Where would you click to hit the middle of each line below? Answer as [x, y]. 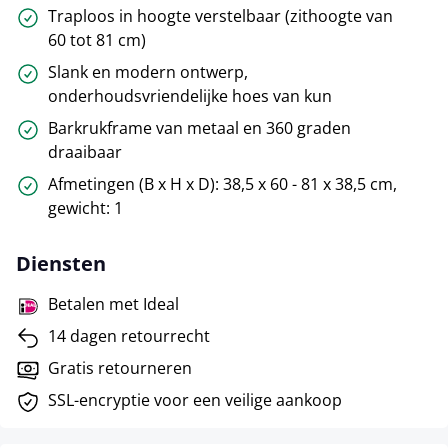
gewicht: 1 [85, 207]
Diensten [61, 263]
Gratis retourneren [120, 367]
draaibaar [85, 151]
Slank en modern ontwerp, [148, 71]
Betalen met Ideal [113, 303]
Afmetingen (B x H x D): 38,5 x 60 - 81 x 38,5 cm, [222, 183]
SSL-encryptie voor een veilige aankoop [195, 399]
